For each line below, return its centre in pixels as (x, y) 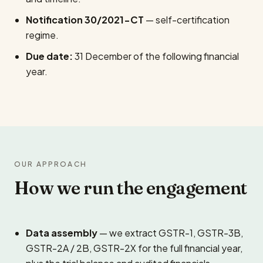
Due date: (49, 56)
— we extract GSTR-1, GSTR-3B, (170, 233)
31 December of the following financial (156, 56)
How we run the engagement (131, 188)
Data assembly (62, 233)
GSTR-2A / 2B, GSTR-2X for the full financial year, (134, 248)
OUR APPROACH (50, 164)
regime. (42, 35)
